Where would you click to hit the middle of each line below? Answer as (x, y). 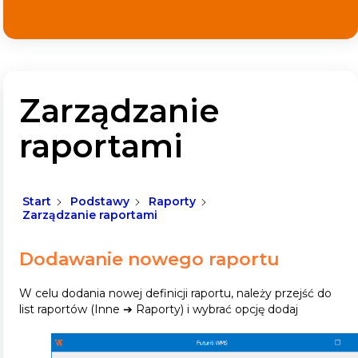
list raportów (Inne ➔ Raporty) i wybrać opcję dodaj (159, 309)
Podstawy (100, 202)
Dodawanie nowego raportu (149, 259)
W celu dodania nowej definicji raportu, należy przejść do (175, 293)
